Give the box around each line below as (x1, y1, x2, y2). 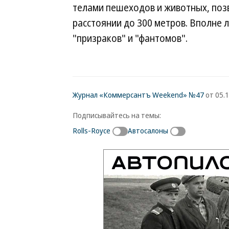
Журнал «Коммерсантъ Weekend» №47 (73, 89, 204, 100)
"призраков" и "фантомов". (73, 32, 188, 45)
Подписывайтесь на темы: (73, 110, 161, 120)
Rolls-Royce (73, 125, 110, 135)
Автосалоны (128, 125, 168, 135)
